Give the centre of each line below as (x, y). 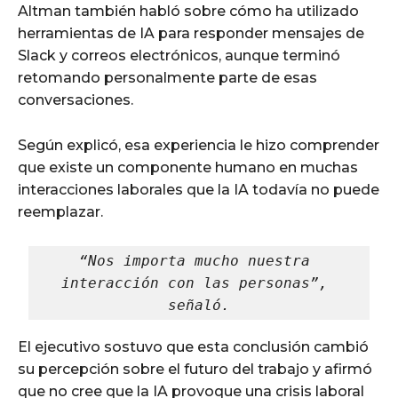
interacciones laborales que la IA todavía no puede (199, 190)
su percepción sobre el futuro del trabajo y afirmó (195, 370)
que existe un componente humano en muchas (188, 168)
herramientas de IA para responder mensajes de (191, 34)
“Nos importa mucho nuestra (195, 261)
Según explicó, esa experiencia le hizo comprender (199, 146)
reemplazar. (60, 212)
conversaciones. (76, 100)
